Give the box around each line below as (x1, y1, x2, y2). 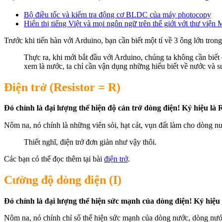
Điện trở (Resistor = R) (4, 80, 120, 94)
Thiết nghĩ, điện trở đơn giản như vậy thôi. (24, 138, 157, 147)
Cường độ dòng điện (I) (4, 173, 121, 187)
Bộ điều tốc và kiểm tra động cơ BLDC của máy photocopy (24, 10, 211, 19)
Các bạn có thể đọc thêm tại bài (4, 155, 104, 164)
